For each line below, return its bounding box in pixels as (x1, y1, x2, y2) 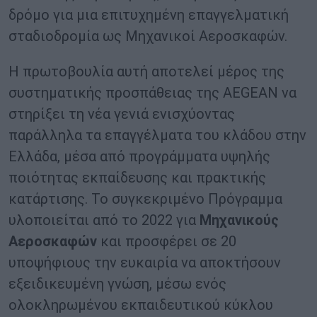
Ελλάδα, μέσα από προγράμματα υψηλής (8, 148, 270, 166)
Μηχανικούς (200, 212, 279, 229)
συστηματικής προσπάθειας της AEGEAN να (8, 84, 296, 102)
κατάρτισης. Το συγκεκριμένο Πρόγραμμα (8, 190, 282, 208)
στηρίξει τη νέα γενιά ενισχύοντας (8, 105, 235, 123)
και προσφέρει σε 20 (97, 233, 236, 250)
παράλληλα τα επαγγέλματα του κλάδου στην (8, 127, 306, 144)
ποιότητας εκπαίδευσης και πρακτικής (8, 169, 266, 187)
